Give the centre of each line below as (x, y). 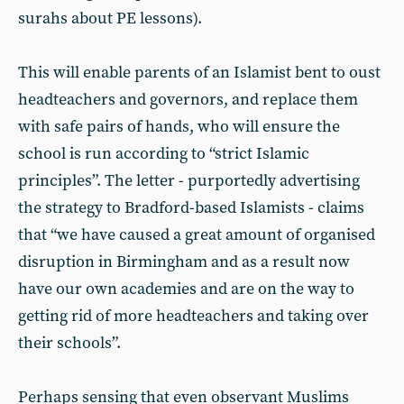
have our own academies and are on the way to (186, 289)
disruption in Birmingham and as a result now (184, 262)
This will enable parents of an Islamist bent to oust (199, 73)
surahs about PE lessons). (110, 18)
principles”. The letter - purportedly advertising (189, 181)
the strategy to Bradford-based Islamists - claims (191, 208)
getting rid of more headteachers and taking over (193, 316)
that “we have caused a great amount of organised (197, 235)
